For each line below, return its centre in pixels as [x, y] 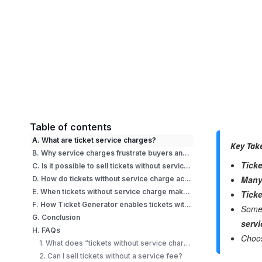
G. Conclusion [56, 217]
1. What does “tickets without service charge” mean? [187, 243]
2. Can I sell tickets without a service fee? [111, 256]
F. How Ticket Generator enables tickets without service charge [188, 204]
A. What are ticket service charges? [94, 140]
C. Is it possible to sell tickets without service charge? [187, 166]
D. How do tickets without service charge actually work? [188, 179]
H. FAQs [46, 230]
